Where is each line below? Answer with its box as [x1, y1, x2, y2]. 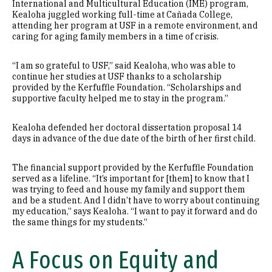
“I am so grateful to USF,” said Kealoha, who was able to [12, 60, 236, 71]
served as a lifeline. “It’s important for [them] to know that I [12, 173, 250, 184]
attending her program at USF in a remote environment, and [12, 20, 258, 31]
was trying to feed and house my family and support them [12, 184, 245, 195]
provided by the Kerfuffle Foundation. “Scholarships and [12, 82, 242, 93]
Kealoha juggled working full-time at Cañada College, [12, 9, 233, 20]
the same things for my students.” [12, 217, 148, 228]
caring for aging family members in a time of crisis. [12, 31, 219, 42]
